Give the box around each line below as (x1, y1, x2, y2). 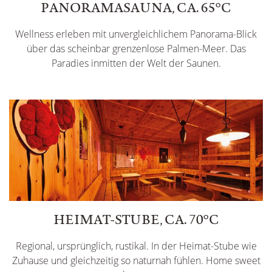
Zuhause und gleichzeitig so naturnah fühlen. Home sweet (12, 253, 260, 267)
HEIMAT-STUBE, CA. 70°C (53, 209, 219, 228)
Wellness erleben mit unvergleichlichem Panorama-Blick (15, 27, 257, 41)
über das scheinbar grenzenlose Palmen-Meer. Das (26, 41, 246, 55)
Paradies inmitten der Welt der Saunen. (51, 56, 221, 70)
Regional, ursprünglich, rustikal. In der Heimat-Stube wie (15, 239, 257, 253)
